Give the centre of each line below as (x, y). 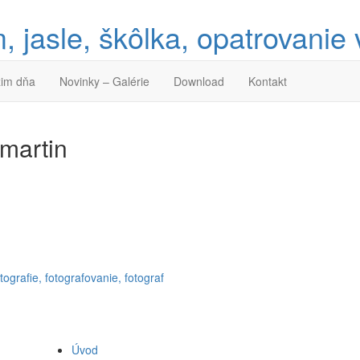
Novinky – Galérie (104, 82)
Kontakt (268, 82)
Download (199, 82)
